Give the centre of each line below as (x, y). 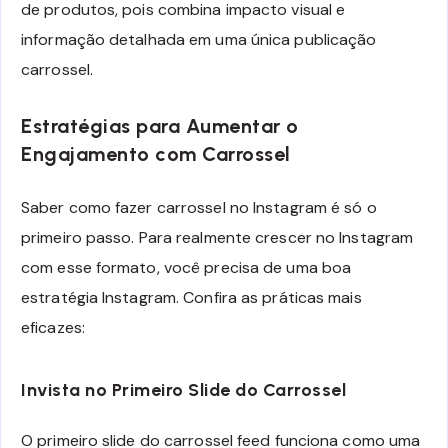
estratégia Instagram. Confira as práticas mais (191, 298)
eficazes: (53, 328)
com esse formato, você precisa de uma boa (186, 268)
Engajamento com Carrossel (156, 153)
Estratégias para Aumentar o (160, 125)
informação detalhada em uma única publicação (199, 39)
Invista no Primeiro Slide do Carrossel (183, 389)
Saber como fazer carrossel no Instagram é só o (199, 208)
